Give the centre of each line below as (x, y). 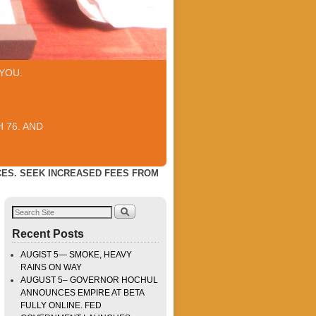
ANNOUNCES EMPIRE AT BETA (82, 293)
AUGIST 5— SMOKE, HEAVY (76, 255)
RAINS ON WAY (51, 268)
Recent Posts (48, 234)
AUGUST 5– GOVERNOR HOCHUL (89, 280)
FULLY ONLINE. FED (61, 306)
